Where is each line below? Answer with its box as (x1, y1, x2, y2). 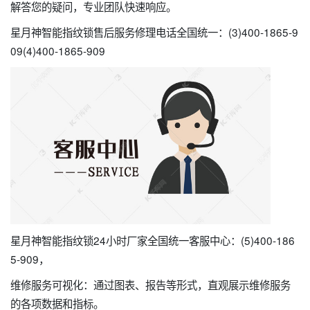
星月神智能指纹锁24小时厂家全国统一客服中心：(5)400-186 (10, 232, 295, 248)
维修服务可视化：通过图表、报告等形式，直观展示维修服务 (10, 276, 291, 292)
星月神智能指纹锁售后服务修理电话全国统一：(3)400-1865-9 (10, 24, 298, 39)
